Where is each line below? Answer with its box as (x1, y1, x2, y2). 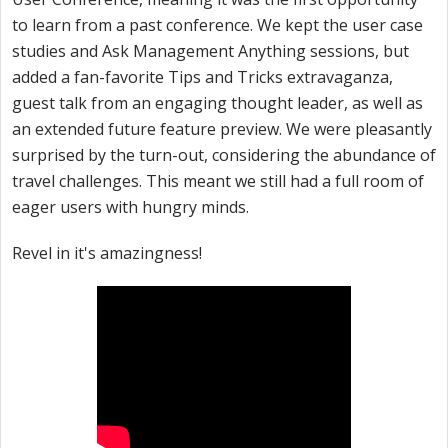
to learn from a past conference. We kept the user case (12, 14, 423, 36)
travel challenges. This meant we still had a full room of (12, 170, 424, 192)
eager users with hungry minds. (12, 196, 249, 218)
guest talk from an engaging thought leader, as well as (12, 92, 423, 114)
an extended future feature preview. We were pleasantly (12, 118, 432, 140)
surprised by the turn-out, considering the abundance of (12, 144, 436, 166)
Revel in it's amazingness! (12, 242, 202, 264)
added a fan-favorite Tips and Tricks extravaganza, (12, 66, 393, 88)
